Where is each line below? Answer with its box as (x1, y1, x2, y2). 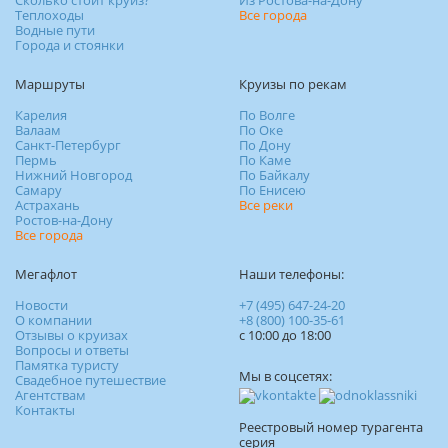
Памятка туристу (15, 355, 119, 374)
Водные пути (15, 20, 95, 39)
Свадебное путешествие (15, 370, 166, 389)
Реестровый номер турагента (239, 418, 423, 437)
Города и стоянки (15, 35, 124, 54)
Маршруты (15, 74, 85, 93)
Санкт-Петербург (15, 135, 121, 154)
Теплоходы (15, 5, 84, 24)
